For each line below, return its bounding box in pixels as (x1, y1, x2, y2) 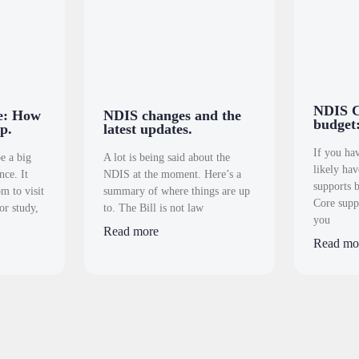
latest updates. (103, 120, 193, 137)
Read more (103, 224, 159, 238)
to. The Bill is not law (103, 201, 204, 214)
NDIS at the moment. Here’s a (103, 167, 242, 180)
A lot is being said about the (103, 151, 231, 163)
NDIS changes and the (103, 107, 242, 123)
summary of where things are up (103, 184, 251, 197)
